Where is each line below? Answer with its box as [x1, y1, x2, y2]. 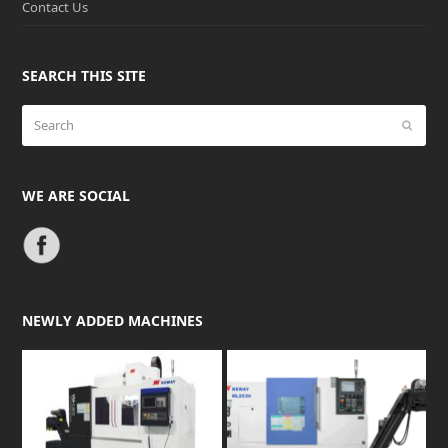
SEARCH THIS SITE [22, 65, 147, 85]
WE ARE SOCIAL [22, 185, 131, 205]
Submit [411, 119, 445, 132]
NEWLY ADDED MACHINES [22, 310, 204, 330]
